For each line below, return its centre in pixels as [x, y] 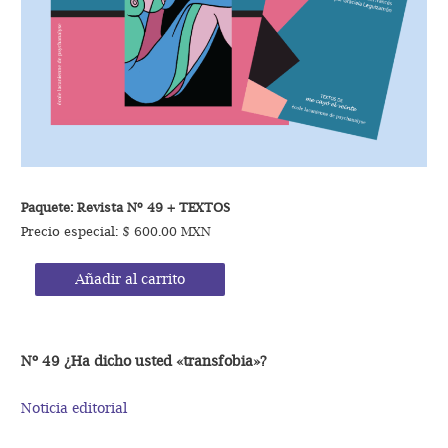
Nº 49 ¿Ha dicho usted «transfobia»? [144, 360]
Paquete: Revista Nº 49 [92, 206]
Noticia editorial [74, 407]
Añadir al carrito [129, 279]
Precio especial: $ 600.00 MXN [116, 230]
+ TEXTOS [199, 206]
